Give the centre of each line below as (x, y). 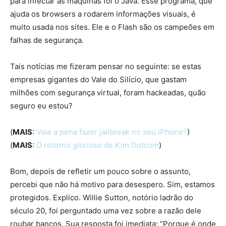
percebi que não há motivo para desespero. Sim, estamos (112, 185)
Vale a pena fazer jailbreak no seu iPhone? (112, 132)
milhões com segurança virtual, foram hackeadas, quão (108, 93)
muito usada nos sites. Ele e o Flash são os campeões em (112, 27)
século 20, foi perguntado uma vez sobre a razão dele (106, 211)
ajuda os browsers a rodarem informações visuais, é (103, 14)
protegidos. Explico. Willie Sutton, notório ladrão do (102, 198)
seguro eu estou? (41, 106)
